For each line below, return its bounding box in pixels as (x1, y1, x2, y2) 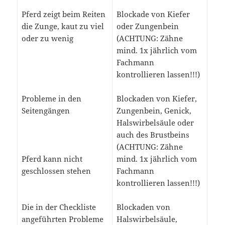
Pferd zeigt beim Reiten (21, 9, 105, 20)
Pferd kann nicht (21, 154, 82, 164)
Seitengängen (21, 105, 70, 116)
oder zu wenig (21, 33, 73, 44)
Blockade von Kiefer (116, 9, 190, 20)
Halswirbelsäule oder (116, 118, 194, 128)
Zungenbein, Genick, (116, 105, 191, 116)
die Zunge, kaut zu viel (21, 21, 104, 32)
